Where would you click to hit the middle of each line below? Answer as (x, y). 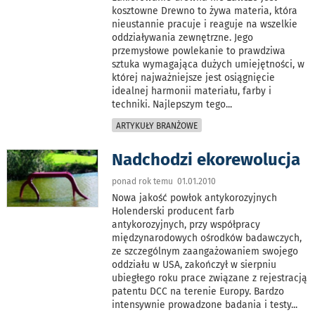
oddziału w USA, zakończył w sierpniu (194, 265)
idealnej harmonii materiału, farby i (192, 91)
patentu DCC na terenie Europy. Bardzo (198, 292)
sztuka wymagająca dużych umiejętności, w (208, 65)
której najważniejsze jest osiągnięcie (194, 78)
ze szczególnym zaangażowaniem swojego (205, 252)
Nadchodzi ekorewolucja (206, 160)
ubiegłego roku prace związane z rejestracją (210, 278)
